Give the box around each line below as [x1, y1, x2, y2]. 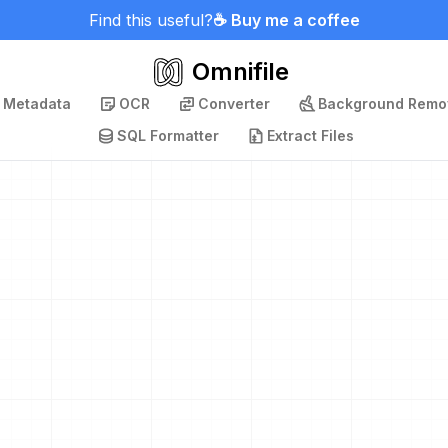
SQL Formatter [116, 127, 219, 144]
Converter [197, 95, 270, 112]
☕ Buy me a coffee [212, 10, 360, 30]
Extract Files [266, 127, 354, 144]
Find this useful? [88, 10, 213, 30]
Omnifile [191, 57, 289, 86]
